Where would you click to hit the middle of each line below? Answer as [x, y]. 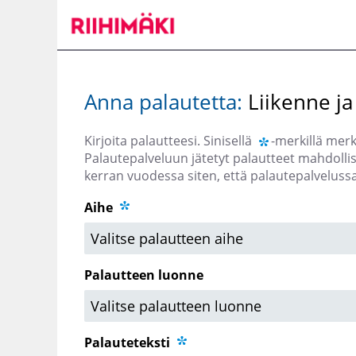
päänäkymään [90, 21]
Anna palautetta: [166, 102]
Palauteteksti [129, 343]
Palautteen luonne [144, 275]
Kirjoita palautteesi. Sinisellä [170, 141]
